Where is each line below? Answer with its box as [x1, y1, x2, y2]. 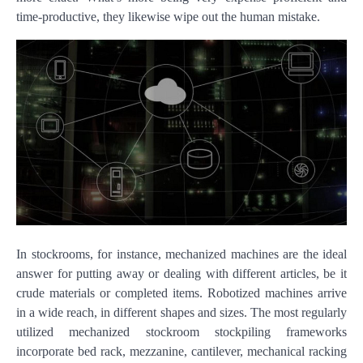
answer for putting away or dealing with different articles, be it [16, 267, 347, 281]
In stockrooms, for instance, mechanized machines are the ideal [16, 247, 347, 262]
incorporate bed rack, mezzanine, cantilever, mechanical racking [16, 344, 347, 359]
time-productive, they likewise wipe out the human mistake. [16, 9, 320, 23]
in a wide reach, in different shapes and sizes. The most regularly [16, 305, 347, 320]
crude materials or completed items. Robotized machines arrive [16, 286, 347, 301]
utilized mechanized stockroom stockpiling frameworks [16, 325, 347, 340]
